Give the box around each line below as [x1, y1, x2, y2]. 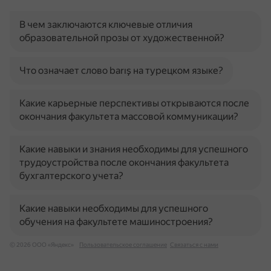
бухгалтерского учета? [19, 170, 123, 181]
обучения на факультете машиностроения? [19, 216, 213, 227]
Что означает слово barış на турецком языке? [19, 65, 223, 76]
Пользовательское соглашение [79, 241, 167, 248]
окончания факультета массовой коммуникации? [19, 111, 238, 122]
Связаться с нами [170, 241, 218, 248]
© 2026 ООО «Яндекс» [10, 241, 74, 248]
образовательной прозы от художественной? [19, 32, 224, 44]
